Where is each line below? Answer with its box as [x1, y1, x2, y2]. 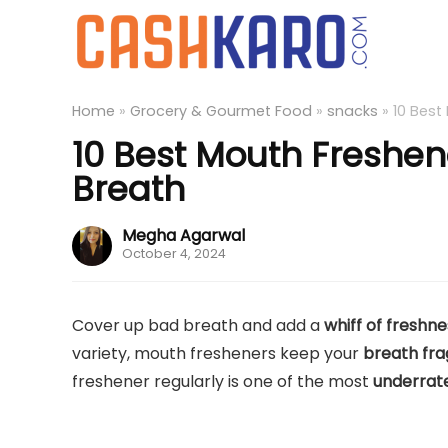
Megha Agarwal [122, 224, 245, 247]
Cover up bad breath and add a [72, 314, 324, 337]
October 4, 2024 [122, 245, 226, 262]
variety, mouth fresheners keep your [72, 342, 363, 365]
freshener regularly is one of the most [72, 370, 373, 393]
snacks [327, 101, 378, 121]
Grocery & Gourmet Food [130, 101, 312, 121]
